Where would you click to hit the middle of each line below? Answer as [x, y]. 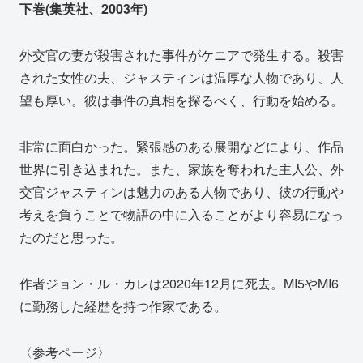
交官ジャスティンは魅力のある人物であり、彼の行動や [181, 191]
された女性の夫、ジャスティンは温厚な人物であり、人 [181, 78]
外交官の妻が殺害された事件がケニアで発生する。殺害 [181, 55]
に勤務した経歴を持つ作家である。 [123, 305]
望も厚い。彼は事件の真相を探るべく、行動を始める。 [181, 100]
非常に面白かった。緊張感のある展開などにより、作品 [181, 146]
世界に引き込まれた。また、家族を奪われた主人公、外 [181, 169]
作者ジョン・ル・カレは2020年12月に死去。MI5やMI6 [179, 283]
